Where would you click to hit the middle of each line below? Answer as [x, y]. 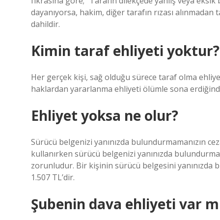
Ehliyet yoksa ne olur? [105, 115]
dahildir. [45, 24]
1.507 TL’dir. [53, 177]
